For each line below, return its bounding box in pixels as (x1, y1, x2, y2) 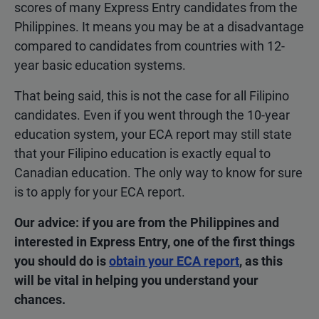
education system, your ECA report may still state (14, 127, 292, 142)
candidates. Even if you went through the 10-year (14, 108, 290, 123)
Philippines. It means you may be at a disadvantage (14, 19, 304, 35)
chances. (14, 292, 66, 308)
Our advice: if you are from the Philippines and (14, 215, 279, 231)
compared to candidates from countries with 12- (14, 38, 285, 54)
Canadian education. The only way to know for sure (14, 165, 303, 181)
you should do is (14, 253, 109, 269)
